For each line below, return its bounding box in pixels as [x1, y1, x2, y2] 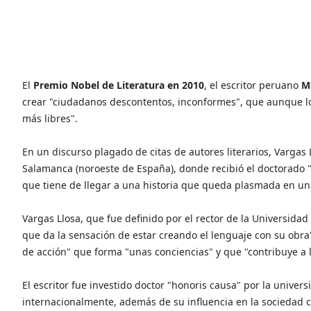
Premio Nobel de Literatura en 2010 [33, 78, 204, 92]
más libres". [22, 111, 78, 125]
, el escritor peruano [204, 78, 301, 92]
